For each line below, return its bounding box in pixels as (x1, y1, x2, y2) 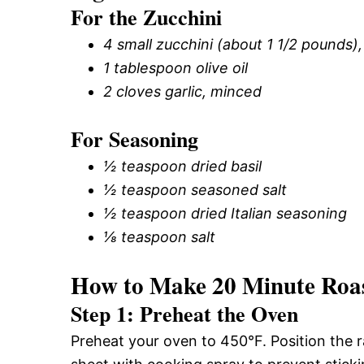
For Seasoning (71, 123, 198, 154)
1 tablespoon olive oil (103, 58, 248, 76)
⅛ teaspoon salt (103, 227, 215, 245)
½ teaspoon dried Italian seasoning (103, 204, 347, 222)
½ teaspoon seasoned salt (103, 180, 287, 198)
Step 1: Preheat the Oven (71, 297, 298, 329)
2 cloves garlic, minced (103, 82, 262, 100)
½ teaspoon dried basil (103, 157, 262, 175)
